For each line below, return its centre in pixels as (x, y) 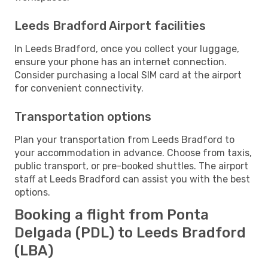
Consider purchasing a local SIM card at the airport (128, 75)
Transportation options (83, 116)
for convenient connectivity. (79, 88)
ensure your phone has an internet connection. (121, 62)
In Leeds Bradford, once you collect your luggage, (127, 48)
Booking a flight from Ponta (112, 214)
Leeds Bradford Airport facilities (110, 25)
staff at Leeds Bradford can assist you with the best (132, 179)
